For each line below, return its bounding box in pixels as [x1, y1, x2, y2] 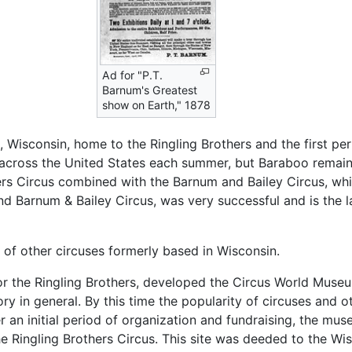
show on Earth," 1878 [101, 98, 211, 112]
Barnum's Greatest [101, 83, 197, 97]
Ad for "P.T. [101, 68, 163, 82]
